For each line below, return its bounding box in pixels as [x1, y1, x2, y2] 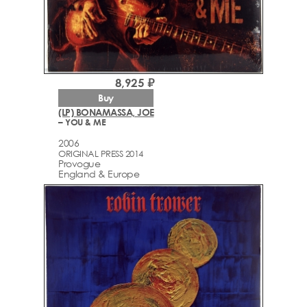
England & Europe [58, 168, 139, 180]
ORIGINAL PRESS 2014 [58, 148, 143, 160]
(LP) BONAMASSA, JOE [58, 106, 154, 118]
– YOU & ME [58, 116, 106, 127]
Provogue [58, 158, 100, 170]
